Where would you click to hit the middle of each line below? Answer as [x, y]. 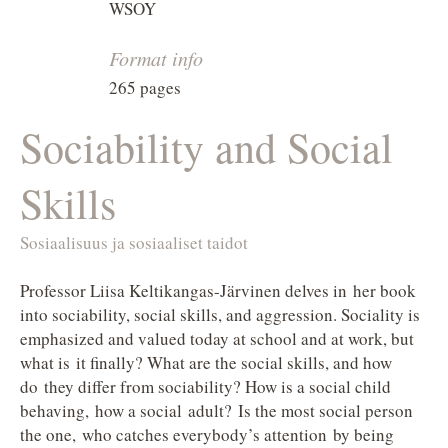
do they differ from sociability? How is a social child [205, 386]
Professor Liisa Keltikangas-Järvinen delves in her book [218, 290]
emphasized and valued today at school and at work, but [217, 338]
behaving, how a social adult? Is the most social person [216, 410]
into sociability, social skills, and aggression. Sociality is [220, 314]
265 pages [145, 87]
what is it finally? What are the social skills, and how [206, 362]
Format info [156, 58]
